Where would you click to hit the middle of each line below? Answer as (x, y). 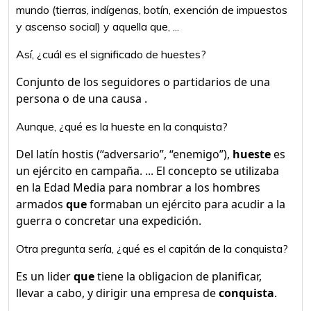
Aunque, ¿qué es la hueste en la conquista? (122, 126)
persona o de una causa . (82, 99)
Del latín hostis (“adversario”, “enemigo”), (124, 154)
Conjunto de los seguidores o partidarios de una (143, 82)
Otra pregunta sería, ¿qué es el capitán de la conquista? (152, 249)
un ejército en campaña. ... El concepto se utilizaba (148, 171)
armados (41, 204)
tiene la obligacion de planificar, (178, 276)
